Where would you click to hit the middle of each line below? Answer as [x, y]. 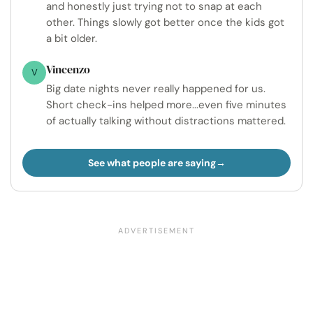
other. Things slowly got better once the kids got [165, 22]
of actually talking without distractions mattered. [166, 121]
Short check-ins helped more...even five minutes [166, 105]
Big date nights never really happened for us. [156, 89]
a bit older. [72, 38]
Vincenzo [68, 69]
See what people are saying [152, 163]
